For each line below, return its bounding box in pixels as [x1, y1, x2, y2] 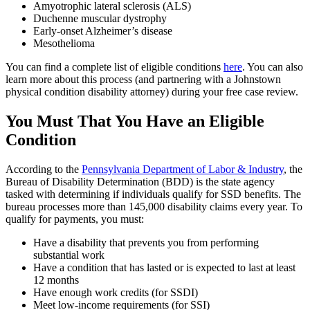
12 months [33, 274, 79, 286]
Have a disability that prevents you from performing [33, 237, 259, 249]
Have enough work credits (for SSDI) [33, 286, 198, 299]
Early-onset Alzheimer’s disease [33, 25, 175, 37]
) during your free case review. [165, 86, 301, 98]
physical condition [6, 86, 88, 98]
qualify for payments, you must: [6, 213, 144, 226]
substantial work [33, 249, 104, 262]
